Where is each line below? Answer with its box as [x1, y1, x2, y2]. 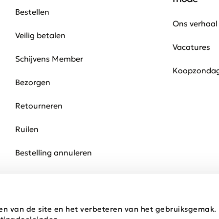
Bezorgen [15, 77, 50, 87]
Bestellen [15, 7, 49, 17]
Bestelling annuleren [15, 148, 92, 157]
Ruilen [15, 124, 39, 134]
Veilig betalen [15, 30, 66, 40]
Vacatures [172, 42, 210, 52]
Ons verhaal [172, 19, 218, 28]
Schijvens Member [15, 54, 83, 64]
